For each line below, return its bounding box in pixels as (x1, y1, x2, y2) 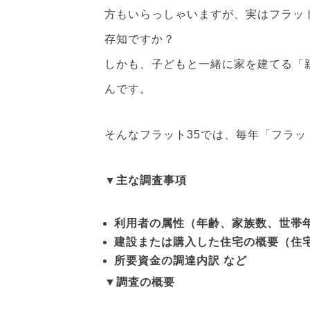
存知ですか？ (104, 33, 175, 45)
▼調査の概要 (104, 276, 175, 288)
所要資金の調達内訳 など (113, 255, 247, 266)
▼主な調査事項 (104, 174, 187, 186)
